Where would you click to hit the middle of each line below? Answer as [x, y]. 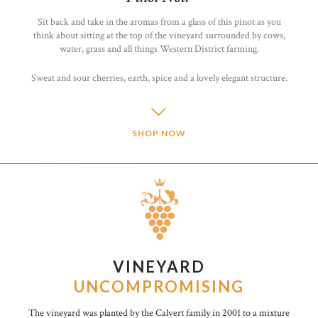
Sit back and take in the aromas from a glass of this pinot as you [159, 22]
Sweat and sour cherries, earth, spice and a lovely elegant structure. [159, 78]
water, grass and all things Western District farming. [159, 49]
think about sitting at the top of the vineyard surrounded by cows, [159, 35]
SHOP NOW [159, 133]
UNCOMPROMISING [159, 287]
